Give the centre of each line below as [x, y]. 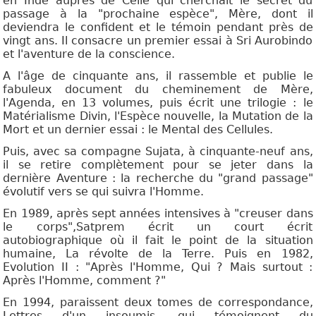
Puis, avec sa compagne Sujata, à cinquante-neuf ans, [158, 152]
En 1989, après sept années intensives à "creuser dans [158, 214]
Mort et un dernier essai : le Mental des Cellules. [138, 130]
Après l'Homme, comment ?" [85, 281]
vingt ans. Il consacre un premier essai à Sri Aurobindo [158, 41]
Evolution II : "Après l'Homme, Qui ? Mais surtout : [158, 267]
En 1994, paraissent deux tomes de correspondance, [158, 303]
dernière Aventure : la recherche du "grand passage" [158, 178]
